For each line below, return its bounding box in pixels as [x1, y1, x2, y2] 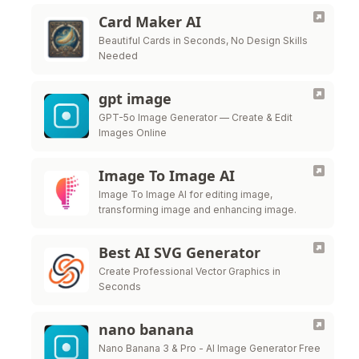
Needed [99, 50, 138, 62]
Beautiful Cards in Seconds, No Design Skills [99, 34, 308, 46]
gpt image [99, 89, 171, 108]
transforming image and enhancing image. [99, 204, 296, 216]
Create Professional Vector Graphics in [99, 265, 280, 277]
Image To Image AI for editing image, [99, 188, 272, 200]
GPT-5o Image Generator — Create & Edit [99, 111, 292, 123]
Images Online [99, 127, 167, 139]
